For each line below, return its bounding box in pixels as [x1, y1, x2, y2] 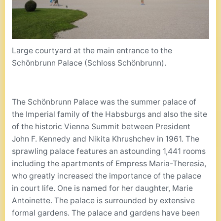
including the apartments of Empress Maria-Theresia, [12, 159, 207, 169]
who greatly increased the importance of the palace [12, 171, 202, 181]
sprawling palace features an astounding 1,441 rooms [12, 147, 206, 156]
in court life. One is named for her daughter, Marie [12, 184, 193, 193]
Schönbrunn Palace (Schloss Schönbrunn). [12, 58, 167, 68]
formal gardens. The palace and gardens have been [12, 208, 200, 218]
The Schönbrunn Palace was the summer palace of [12, 97, 197, 107]
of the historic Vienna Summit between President [12, 122, 191, 132]
